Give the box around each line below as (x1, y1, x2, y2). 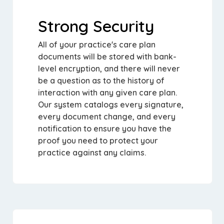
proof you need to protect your (38, 135, 158, 145)
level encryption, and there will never (38, 63, 180, 73)
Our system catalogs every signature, (38, 99, 183, 109)
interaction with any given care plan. (38, 87, 177, 97)
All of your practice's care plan (38, 39, 155, 49)
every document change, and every (38, 111, 175, 121)
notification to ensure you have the (38, 123, 171, 133)
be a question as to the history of (38, 75, 164, 85)
